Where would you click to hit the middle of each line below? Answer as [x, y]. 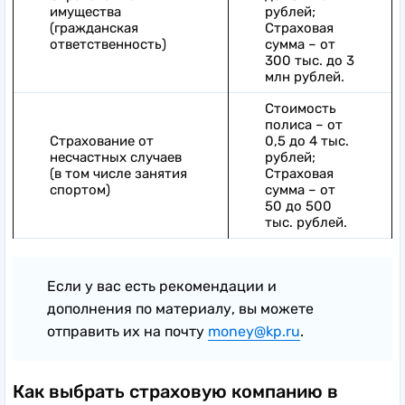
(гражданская [94, 28]
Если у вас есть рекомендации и [162, 286]
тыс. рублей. [306, 222]
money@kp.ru [254, 331]
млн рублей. [305, 76]
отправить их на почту [127, 331]
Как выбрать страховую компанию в [175, 391]
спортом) [80, 189]
